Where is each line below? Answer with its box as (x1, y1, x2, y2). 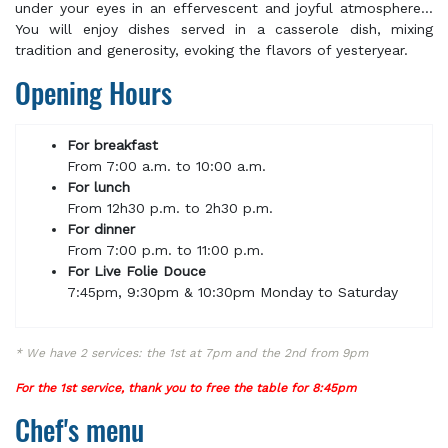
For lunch (66, 178, 130, 195)
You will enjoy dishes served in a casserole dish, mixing (15, 20, 433, 37)
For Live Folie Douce (66, 262, 206, 279)
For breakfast (66, 136, 158, 153)
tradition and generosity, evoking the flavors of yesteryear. (15, 41, 408, 58)
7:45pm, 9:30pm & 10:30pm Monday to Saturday (66, 283, 398, 300)
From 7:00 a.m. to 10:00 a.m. (66, 157, 266, 174)
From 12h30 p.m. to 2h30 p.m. (66, 199, 273, 216)
